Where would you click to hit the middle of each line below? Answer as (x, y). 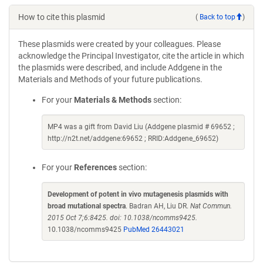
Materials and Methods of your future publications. (110, 79)
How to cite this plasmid (62, 17)
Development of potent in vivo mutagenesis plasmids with (138, 194)
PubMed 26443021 (154, 230)
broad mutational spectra (87, 206)
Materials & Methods (113, 100)
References (95, 167)
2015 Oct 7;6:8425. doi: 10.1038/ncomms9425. (122, 218)
